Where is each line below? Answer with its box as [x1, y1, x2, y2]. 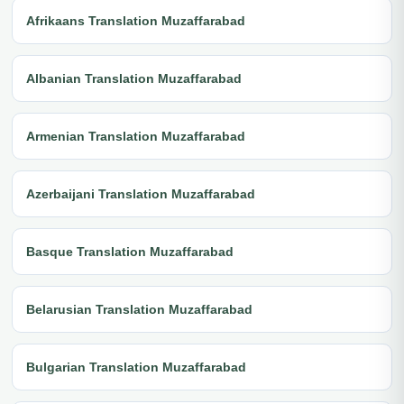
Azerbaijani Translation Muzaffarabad [26, 186, 255, 201]
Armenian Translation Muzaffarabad [26, 128, 245, 143]
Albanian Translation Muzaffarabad [26, 70, 242, 86]
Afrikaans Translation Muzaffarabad [26, 13, 245, 28]
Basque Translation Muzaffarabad [26, 243, 234, 259]
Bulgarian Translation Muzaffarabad [26, 359, 246, 374]
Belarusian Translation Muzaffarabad [26, 301, 252, 317]
